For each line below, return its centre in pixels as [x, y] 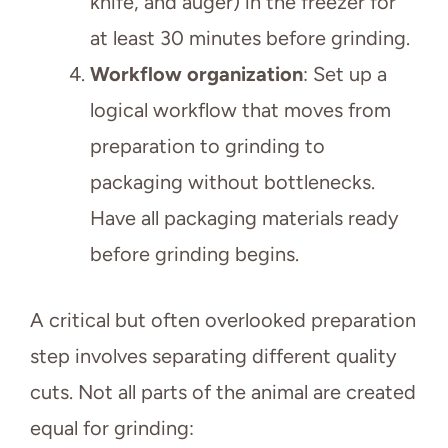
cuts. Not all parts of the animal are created [223, 392]
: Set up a [345, 74]
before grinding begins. [194, 254]
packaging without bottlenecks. [232, 182]
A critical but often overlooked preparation [223, 320]
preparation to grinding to [207, 146]
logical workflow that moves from [240, 110]
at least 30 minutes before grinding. [250, 38]
